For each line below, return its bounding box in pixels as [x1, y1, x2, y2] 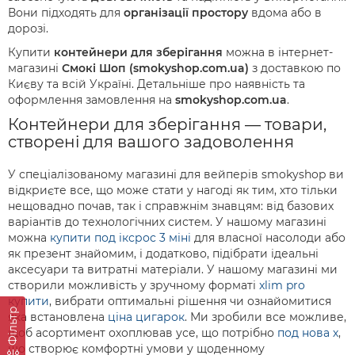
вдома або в [248, 6, 322, 20]
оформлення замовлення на [8, 93, 175, 107]
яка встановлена [8, 310, 108, 324]
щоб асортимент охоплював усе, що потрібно [8, 326, 277, 340]
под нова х [277, 326, 338, 340]
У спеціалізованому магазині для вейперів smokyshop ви [8, 167, 344, 181]
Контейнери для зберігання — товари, [8, 115, 326, 134]
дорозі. [8, 21, 48, 36]
